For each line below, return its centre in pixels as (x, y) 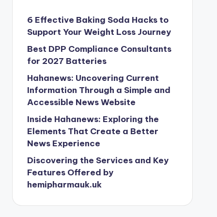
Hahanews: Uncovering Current (93, 78)
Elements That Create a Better (93, 131)
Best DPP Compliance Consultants (99, 49)
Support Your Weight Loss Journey (99, 32)
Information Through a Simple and (99, 90)
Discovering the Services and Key (98, 160)
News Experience (63, 143)
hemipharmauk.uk (64, 185)
